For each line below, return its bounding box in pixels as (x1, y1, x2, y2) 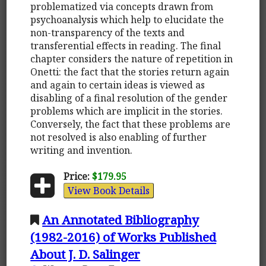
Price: (63, 169, 90, 183)
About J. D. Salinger (30, 245, 141, 262)
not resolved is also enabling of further (30, 130, 207, 144)
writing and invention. (30, 143, 133, 157)
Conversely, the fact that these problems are (30, 117, 231, 131)
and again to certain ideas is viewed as (30, 78, 205, 91)
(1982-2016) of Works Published (30, 228, 217, 245)
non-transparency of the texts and (30, 26, 185, 39)
